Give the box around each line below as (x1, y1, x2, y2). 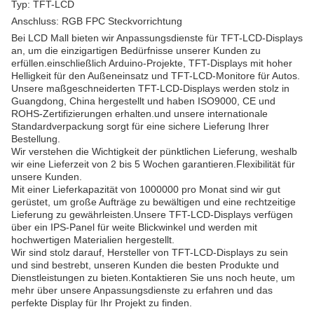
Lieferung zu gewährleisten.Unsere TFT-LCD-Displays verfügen (11, 209, 293, 220)
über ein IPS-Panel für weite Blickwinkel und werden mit (11, 221, 257, 233)
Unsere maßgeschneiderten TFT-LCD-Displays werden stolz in (11, 83, 289, 94)
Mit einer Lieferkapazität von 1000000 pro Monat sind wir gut (11, 184, 280, 195)
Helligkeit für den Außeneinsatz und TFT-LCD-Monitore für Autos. (11, 70, 300, 81)
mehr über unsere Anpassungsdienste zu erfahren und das (11, 285, 273, 296)
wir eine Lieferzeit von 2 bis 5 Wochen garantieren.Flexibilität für (11, 158, 295, 170)
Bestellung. (11, 133, 60, 144)
